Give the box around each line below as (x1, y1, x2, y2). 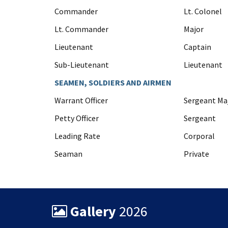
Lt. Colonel (184, 6, 222, 16)
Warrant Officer (54, 95, 108, 105)
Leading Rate (54, 131, 100, 141)
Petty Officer (54, 113, 99, 123)
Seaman (54, 149, 82, 159)
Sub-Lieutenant (54, 60, 109, 70)
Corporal (184, 131, 215, 141)
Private (184, 149, 209, 159)
